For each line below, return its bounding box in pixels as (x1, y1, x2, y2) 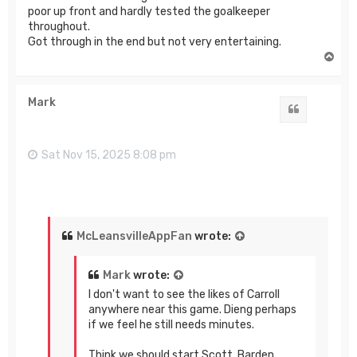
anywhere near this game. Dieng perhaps (88, 302, 296, 316)
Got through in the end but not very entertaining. (28, 35, 281, 49)
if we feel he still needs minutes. (88, 317, 254, 331)
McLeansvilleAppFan (76, 229, 192, 243)
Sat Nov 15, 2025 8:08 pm (41, 148, 176, 163)
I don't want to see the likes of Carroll (88, 287, 280, 301)
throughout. (28, 20, 90, 34)
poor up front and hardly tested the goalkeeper (28, 5, 270, 19)
